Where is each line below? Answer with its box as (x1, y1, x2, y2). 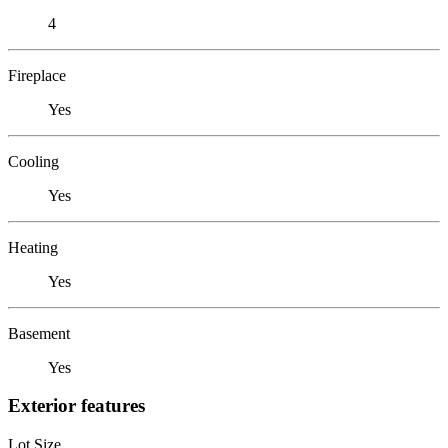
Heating (8, 238, 58, 256)
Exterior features (8, 395, 145, 417)
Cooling (8, 152, 59, 170)
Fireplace (8, 66, 66, 84)
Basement (8, 324, 70, 342)
